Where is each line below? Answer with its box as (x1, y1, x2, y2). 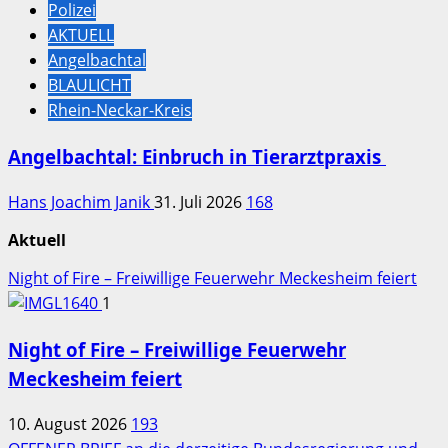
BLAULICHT (48, 74, 131, 97)
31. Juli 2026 (154, 190, 246, 213)
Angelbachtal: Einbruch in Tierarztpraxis (8, 144, 386, 170)
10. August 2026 (8, 412, 131, 435)
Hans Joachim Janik (8, 190, 154, 213)
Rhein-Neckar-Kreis (48, 99, 192, 122)
